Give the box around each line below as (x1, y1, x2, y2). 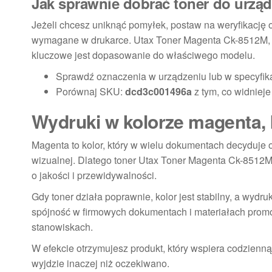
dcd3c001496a (125, 84, 192, 98)
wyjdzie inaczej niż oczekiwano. (32, 256, 169, 270)
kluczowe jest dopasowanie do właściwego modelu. (32, 48, 255, 62)
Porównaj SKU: (56, 84, 125, 98)
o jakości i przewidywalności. (32, 168, 157, 182)
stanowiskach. (32, 220, 93, 234)
